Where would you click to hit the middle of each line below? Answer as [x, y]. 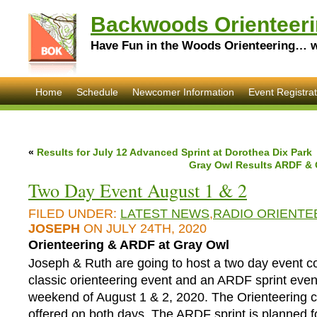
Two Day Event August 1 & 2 [138, 190]
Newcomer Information [183, 92]
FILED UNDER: [74, 214]
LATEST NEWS [165, 214]
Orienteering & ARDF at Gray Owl [129, 245]
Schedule [97, 92]
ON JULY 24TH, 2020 [143, 229]
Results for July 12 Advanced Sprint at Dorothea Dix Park [174, 152]
